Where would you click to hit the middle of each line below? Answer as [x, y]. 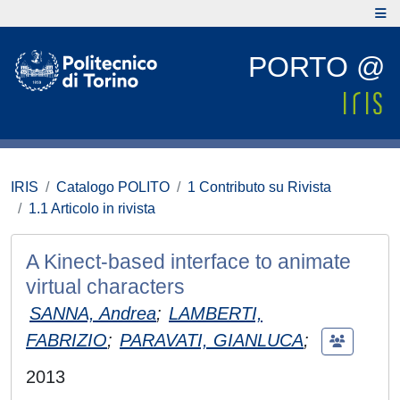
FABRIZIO [67, 340]
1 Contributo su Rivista [259, 187]
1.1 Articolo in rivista [92, 208]
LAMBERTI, [216, 313]
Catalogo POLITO [113, 187]
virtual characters [105, 287]
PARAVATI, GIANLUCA [212, 340]
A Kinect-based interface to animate [188, 262]
